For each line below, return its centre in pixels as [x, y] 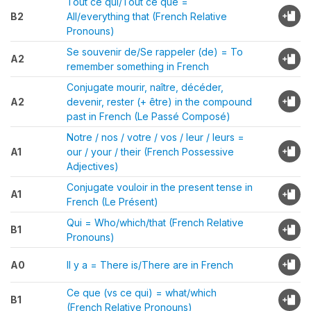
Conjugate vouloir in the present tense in [160, 187]
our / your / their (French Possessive [150, 152]
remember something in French [138, 66]
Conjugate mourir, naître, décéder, [145, 87]
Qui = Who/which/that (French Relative [155, 222]
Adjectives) [93, 166]
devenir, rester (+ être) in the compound [159, 102]
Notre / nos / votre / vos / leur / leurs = [155, 137]
